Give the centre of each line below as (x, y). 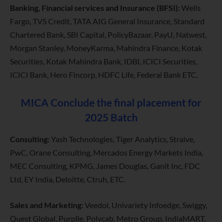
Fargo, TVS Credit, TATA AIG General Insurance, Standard (107, 21)
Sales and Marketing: (47, 205)
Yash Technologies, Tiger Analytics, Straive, (122, 139)
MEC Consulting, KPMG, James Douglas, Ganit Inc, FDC (105, 166)
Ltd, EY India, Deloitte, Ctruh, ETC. (68, 179)
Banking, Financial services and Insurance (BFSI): (95, 8)
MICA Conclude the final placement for (111, 102)
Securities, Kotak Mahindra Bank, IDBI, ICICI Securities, (104, 61)
